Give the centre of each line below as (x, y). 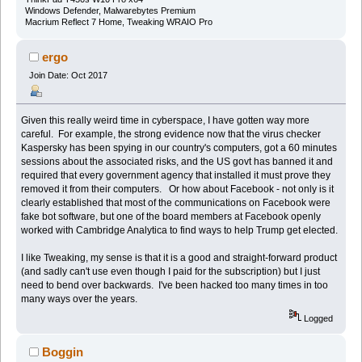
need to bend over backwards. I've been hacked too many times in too (175, 286)
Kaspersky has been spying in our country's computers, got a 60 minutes (179, 148)
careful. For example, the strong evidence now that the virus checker (171, 135)
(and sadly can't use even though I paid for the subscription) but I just (171, 272)
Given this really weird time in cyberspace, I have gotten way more (166, 121)
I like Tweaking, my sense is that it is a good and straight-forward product (179, 258)
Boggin (63, 352)
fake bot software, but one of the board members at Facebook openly (171, 217)
